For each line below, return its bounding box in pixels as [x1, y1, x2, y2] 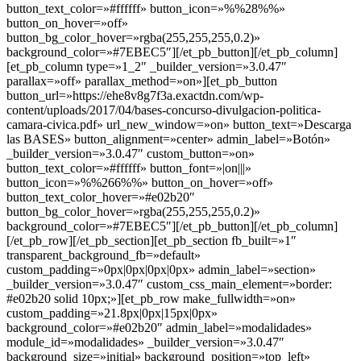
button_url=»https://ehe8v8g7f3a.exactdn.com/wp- [6, 88, 263, 102]
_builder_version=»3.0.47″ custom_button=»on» [6, 146, 255, 160]
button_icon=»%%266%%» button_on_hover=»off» [6, 175, 273, 189]
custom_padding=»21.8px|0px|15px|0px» [6, 305, 218, 320]
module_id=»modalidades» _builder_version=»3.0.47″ [6, 334, 284, 349]
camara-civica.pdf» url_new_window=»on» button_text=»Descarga [6, 117, 351, 131]
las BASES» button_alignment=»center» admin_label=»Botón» [6, 131, 330, 146]
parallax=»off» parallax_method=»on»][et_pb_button [6, 73, 277, 88]
